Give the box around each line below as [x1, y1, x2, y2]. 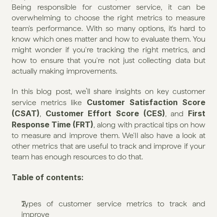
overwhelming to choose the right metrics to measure [12, 13, 205, 22]
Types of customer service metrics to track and [21, 199, 205, 208]
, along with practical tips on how [93, 120, 205, 129]
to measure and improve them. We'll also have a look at [12, 131, 205, 140]
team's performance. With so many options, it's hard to [12, 24, 205, 33]
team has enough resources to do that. [12, 152, 143, 161]
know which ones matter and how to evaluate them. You [12, 34, 205, 44]
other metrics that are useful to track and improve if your [12, 141, 205, 151]
